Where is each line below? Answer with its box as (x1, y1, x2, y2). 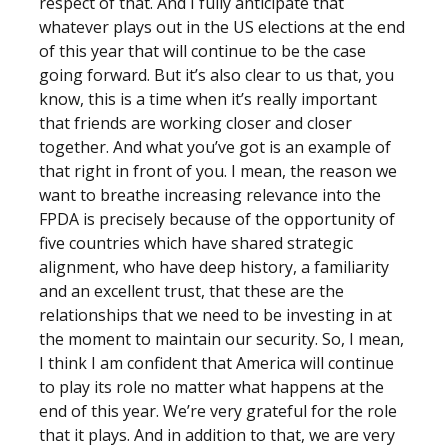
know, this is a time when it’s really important (39, 88, 377, 110)
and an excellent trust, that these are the (39, 280, 344, 302)
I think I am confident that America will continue (39, 352, 394, 374)
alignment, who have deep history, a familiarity (39, 256, 389, 278)
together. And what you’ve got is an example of (39, 136, 391, 158)
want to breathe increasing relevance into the (39, 184, 381, 206)
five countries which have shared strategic (39, 232, 353, 254)
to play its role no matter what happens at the (39, 376, 384, 398)
